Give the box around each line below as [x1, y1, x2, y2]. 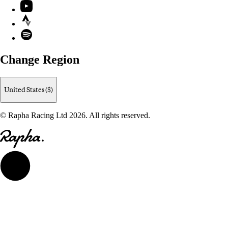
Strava [20, 13, 40, 22]
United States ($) [4, 85, 53, 94]
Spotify [20, 27, 43, 37]
